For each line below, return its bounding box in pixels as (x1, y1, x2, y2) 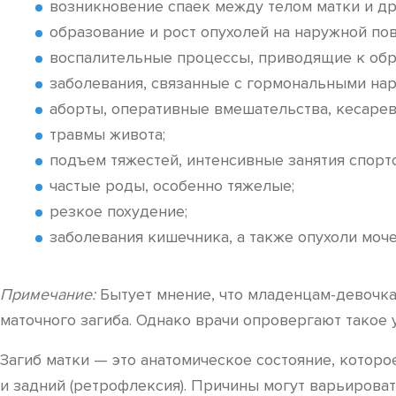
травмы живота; (49, 125, 165, 144)
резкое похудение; (49, 202, 187, 221)
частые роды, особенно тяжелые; (49, 176, 294, 195)
